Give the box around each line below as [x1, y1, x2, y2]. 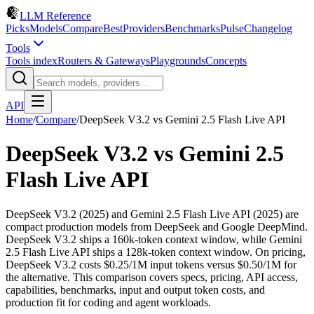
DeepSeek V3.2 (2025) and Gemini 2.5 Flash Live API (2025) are [6, 207, 299, 220]
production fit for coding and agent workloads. [6, 296, 211, 308]
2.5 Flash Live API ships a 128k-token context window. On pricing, [6, 245, 306, 258]
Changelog [244, 22, 292, 34]
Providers [123, 22, 165, 34]
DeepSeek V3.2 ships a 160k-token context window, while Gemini [6, 233, 302, 245]
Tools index [6, 55, 57, 67]
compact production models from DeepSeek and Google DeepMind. [6, 220, 308, 233]
